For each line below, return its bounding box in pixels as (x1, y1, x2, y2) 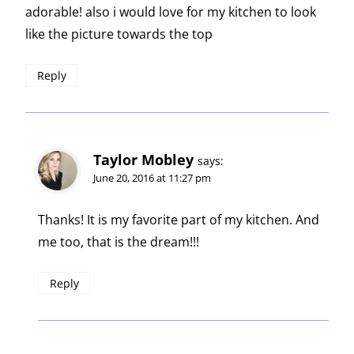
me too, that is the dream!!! (38, 232, 199, 250)
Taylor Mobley (93, 149, 194, 169)
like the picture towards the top (25, 24, 213, 43)
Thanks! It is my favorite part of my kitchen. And (38, 210, 319, 228)
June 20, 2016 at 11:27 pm (93, 170, 211, 185)
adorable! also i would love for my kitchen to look (25, 2, 316, 21)
